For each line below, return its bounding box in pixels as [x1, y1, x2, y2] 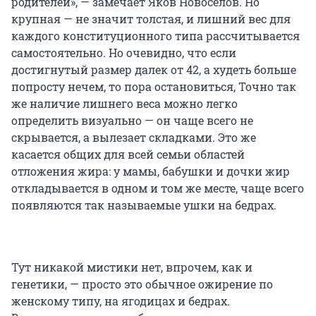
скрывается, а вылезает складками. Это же [11, 130, 256, 145]
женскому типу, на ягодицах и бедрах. [11, 293, 230, 309]
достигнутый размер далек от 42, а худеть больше [11, 62, 296, 78]
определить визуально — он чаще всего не [11, 113, 253, 128]
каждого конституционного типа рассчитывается [11, 28, 300, 44]
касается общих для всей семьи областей [11, 147, 245, 162]
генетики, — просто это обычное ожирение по [11, 276, 273, 292]
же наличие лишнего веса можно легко [11, 96, 238, 111]
